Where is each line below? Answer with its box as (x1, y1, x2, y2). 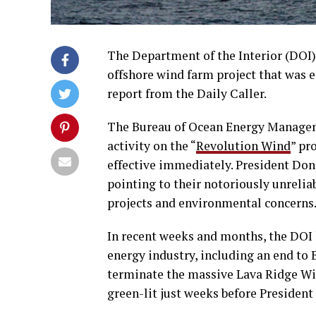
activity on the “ (107, 138, 196, 154)
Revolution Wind (196, 138, 291, 154)
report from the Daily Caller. (107, 85, 267, 102)
